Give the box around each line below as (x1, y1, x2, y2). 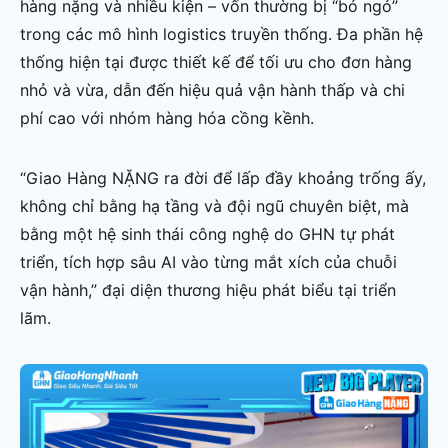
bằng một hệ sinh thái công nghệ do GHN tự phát (20, 223, 395, 244)
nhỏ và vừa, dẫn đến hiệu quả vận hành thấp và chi (20, 79, 405, 100)
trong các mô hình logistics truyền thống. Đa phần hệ (20, 23, 423, 44)
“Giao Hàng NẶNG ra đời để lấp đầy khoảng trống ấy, (20, 167, 426, 188)
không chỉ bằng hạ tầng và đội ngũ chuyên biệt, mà (20, 195, 409, 216)
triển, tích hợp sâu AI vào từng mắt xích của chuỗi (20, 251, 397, 272)
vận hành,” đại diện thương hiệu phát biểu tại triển (20, 279, 396, 300)
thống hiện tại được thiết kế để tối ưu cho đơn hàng (20, 51, 412, 72)
